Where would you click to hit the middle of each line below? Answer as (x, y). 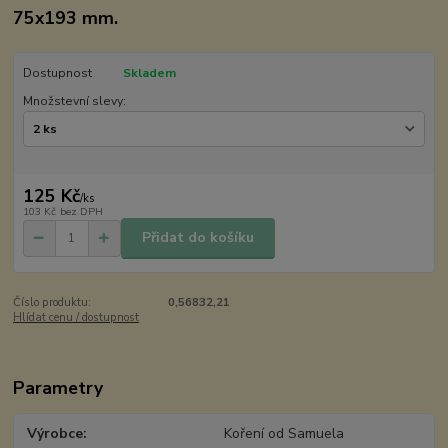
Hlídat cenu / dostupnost (76, 317)
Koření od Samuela (283, 433)
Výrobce (55, 433)
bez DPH (81, 211)
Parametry (58, 388)
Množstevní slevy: (74, 100)
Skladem (149, 72)
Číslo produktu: (52, 302)
